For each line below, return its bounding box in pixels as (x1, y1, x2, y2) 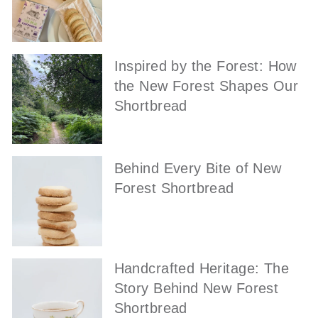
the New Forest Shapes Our (114, 78, 299, 94)
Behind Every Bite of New (114, 160, 282, 176)
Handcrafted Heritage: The (114, 260, 290, 276)
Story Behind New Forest (114, 280, 279, 296)
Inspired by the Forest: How (114, 58, 297, 75)
